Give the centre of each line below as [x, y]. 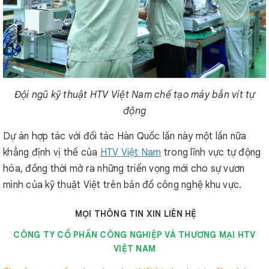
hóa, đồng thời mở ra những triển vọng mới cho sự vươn [124, 169]
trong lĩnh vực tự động [211, 153]
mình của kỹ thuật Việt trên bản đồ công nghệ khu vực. [122, 185]
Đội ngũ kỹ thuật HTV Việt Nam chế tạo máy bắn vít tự [134, 95]
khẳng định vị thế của [52, 153]
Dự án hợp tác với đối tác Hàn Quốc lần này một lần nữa [125, 136]
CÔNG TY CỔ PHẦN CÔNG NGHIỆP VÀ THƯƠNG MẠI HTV [134, 235]
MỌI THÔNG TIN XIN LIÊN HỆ [136, 214]
